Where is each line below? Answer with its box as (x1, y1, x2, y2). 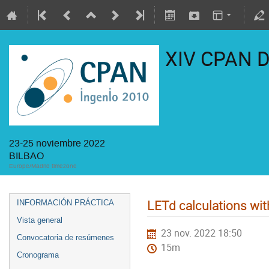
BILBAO (9, 150, 44, 162)
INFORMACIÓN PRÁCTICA (17, 198, 114, 207)
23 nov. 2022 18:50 (161, 227, 243, 240)
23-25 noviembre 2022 (9, 137, 105, 150)
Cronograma (17, 250, 59, 259)
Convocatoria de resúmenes (17, 233, 114, 242)
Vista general (17, 216, 62, 225)
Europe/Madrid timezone (9, 162, 77, 170)
